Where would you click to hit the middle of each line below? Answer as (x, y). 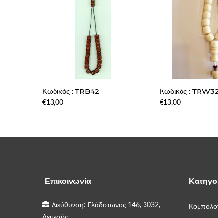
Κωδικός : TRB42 (71, 91)
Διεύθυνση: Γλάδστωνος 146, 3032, (106, 205)
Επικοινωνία (68, 181)
